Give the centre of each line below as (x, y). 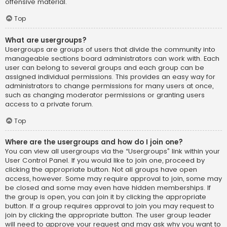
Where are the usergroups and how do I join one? (94, 142)
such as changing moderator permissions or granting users (105, 95)
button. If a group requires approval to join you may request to (110, 206)
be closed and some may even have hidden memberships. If (108, 188)
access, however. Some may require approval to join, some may (113, 179)
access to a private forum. (49, 104)
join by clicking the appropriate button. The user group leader (108, 215)
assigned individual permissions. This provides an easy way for (110, 77)
